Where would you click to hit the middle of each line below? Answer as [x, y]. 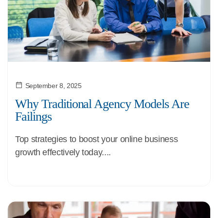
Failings [33, 117]
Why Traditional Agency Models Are [102, 104]
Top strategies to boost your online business [97, 139]
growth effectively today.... [63, 152]
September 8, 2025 [53, 86]
